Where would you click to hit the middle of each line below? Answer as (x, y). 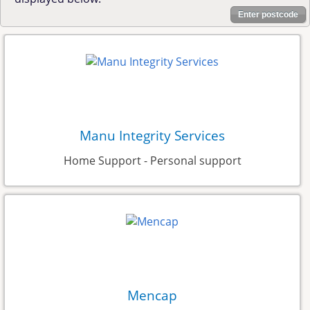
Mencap (153, 295)
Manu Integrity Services (153, 135)
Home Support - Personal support (152, 160)
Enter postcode (268, 14)
